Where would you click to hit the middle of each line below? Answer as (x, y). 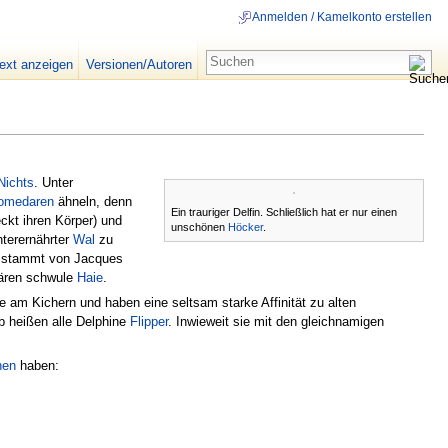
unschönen (199, 226)
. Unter (53, 182)
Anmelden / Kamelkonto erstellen (342, 17)
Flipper (149, 321)
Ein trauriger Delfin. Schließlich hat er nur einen (284, 211)
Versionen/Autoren (138, 64)
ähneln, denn (93, 201)
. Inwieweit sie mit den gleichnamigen (276, 321)
